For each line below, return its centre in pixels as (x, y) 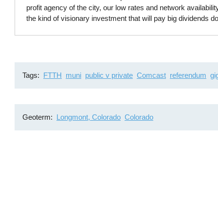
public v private (109, 75)
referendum (188, 75)
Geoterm (37, 117)
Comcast (151, 75)
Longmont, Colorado (88, 117)
